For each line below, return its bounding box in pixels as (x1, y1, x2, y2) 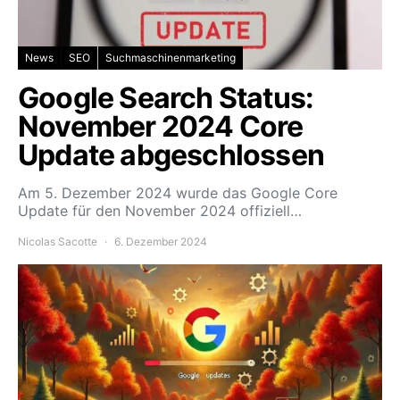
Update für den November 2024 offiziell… (18, 202, 302, 221)
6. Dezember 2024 (114, 235, 207, 249)
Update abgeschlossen (18, 137, 325, 173)
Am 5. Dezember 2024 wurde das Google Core (18, 184, 337, 203)
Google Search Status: (18, 80, 314, 116)
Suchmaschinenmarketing (105, 51, 236, 65)
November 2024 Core (18, 109, 304, 145)
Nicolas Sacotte (18, 235, 97, 249)
